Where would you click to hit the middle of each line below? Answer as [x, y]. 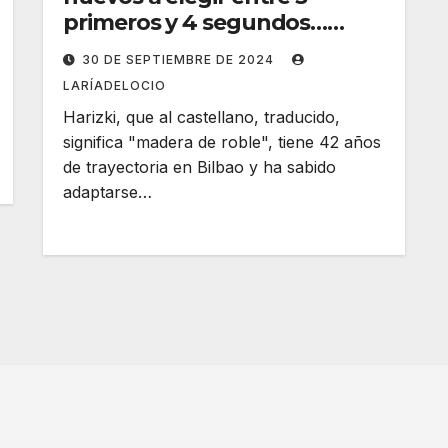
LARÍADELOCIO [115, 85]
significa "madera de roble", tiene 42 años [222, 142]
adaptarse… [108, 192]
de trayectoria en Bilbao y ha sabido [200, 167]
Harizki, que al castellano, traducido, [202, 117]
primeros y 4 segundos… [195, 22]
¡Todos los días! [144, 48]
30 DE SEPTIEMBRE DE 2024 [180, 59]
